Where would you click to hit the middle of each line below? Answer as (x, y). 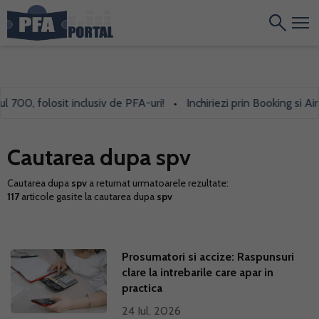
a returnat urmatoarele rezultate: (158, 183)
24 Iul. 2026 (152, 311)
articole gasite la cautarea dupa (88, 197)
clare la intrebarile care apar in (198, 272)
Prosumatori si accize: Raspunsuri (208, 257)
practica (142, 288)
